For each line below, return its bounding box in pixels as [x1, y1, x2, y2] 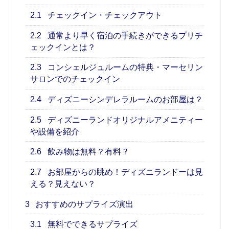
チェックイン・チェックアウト [45, 11, 163, 20]
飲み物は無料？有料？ [45, 147, 130, 156]
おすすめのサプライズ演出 [33, 199, 134, 209]
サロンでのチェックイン [30, 75, 121, 84]
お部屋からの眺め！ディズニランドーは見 [45, 167, 203, 176]
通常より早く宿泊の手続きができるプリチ [45, 31, 203, 40]
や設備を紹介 [30, 127, 80, 136]
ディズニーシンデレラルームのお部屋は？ [45, 95, 203, 104]
